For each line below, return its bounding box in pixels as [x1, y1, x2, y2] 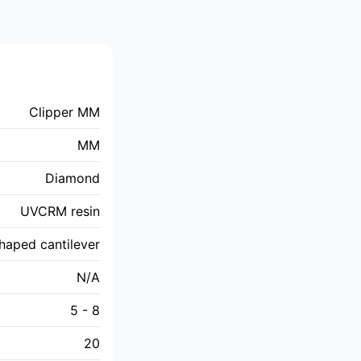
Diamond [45, 170, 100, 186]
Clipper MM [29, 104, 100, 120]
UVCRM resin [20, 203, 100, 219]
